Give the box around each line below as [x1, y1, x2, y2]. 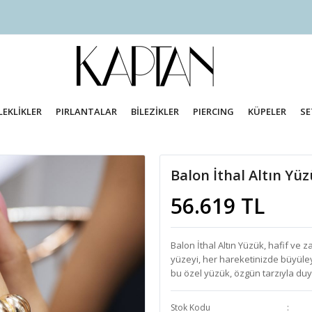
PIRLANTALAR [56, 105, 118, 118]
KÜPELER [247, 105, 286, 118]
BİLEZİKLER [131, 105, 180, 118]
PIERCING [192, 105, 234, 118]
